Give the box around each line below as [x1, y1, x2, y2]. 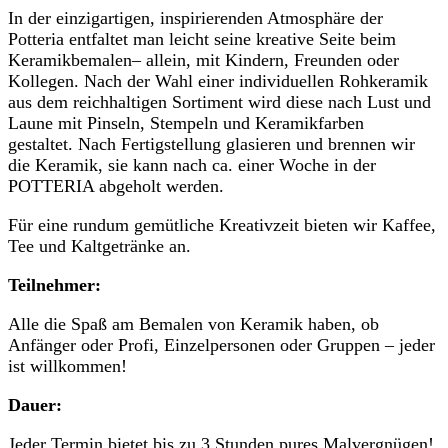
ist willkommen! [8, 356, 127, 377]
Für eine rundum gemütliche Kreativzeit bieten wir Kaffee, [8, 215, 436, 236]
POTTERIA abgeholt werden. [8, 176, 224, 197]
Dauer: [8, 395, 62, 416]
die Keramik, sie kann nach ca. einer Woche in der [8, 155, 376, 176]
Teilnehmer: [8, 275, 101, 296]
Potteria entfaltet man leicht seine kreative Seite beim [8, 29, 396, 50]
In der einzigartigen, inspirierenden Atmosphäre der [8, 8, 383, 29]
